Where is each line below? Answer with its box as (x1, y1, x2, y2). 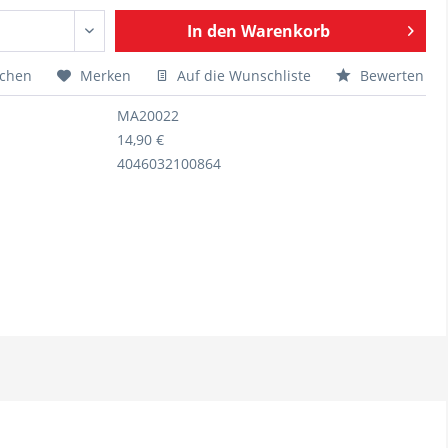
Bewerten (356, 66, 424, 85)
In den (186, 20, 237, 42)
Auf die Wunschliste (173, 66, 311, 85)
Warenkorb (240, 20, 330, 42)
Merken (80, 66, 131, 85)
